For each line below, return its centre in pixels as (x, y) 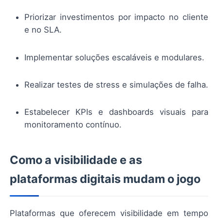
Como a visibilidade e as (76, 160)
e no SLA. (43, 30)
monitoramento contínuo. (73, 124)
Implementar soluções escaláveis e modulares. (114, 57)
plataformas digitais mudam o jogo (105, 179)
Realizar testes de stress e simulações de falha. (116, 84)
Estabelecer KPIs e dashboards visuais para (116, 112)
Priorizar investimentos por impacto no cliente (116, 17)
